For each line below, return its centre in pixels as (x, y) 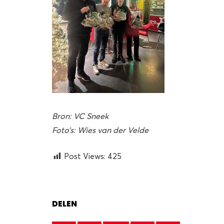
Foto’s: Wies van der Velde (100, 130)
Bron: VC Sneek (80, 116)
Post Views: (85, 156)
